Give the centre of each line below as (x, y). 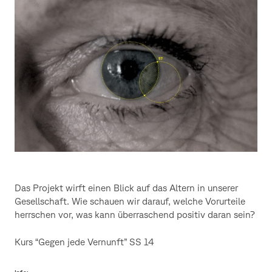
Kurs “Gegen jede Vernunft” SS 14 (84, 241)
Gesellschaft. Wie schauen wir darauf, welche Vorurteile (130, 201)
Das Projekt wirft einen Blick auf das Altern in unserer (126, 188)
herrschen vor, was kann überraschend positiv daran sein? (135, 215)
